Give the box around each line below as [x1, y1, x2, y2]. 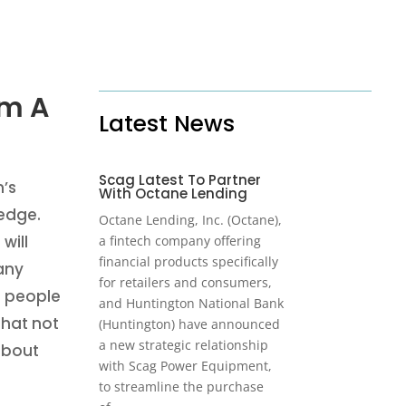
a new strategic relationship [99, 336, 269, 354]
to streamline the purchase [99, 378, 265, 396]
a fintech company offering [99, 232, 262, 250]
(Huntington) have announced [99, 315, 281, 333]
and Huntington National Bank [99, 295, 285, 313]
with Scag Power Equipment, [99, 357, 273, 375]
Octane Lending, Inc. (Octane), [99, 211, 283, 229]
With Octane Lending [99, 184, 248, 204]
